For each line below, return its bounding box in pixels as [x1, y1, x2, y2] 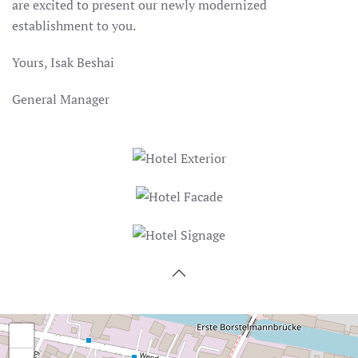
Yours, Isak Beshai [12, 54, 114, 71]
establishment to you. [12, 17, 136, 34]
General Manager [12, 90, 109, 108]
